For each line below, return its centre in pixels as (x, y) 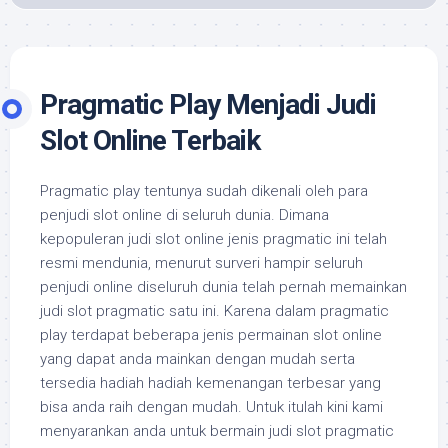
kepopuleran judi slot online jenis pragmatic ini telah (213, 239)
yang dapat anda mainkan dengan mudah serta (197, 359)
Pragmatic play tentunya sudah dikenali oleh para (204, 191)
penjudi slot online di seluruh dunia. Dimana (184, 215)
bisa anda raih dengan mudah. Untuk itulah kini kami (211, 407)
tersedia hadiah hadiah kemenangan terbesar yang (210, 383)
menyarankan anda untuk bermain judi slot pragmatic (217, 431)
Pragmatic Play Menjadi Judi (208, 104)
